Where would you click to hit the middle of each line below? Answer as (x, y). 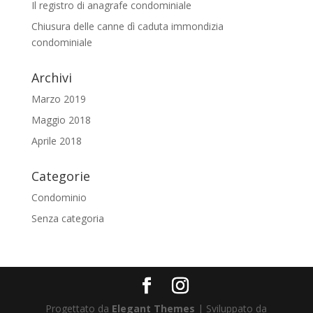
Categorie (60, 176)
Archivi (51, 78)
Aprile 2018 (56, 141)
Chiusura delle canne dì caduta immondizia (127, 26)
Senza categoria (67, 218)
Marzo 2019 (58, 99)
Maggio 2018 (61, 120)
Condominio (59, 197)
